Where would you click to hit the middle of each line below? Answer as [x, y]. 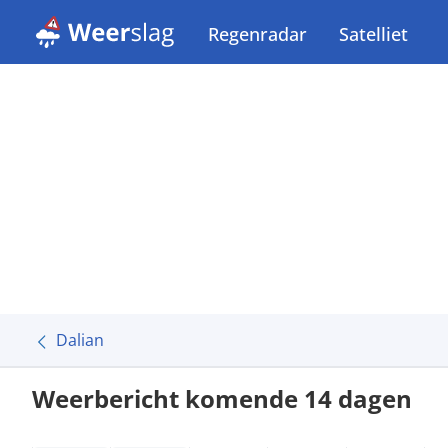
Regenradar [257, 34]
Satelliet [373, 34]
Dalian [80, 340]
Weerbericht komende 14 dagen [222, 398]
